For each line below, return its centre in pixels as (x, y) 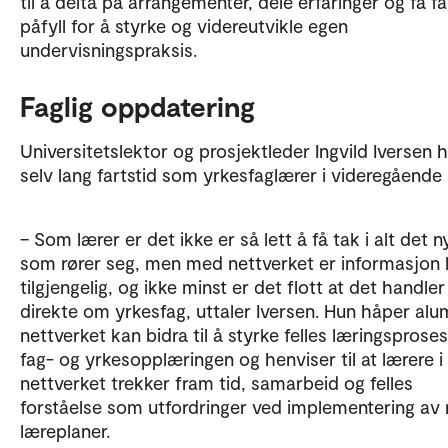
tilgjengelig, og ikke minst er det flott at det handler (232, 286)
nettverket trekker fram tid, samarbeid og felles (216, 382)
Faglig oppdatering (141, 106)
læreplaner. (65, 430)
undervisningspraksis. (108, 49)
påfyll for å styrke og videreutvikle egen (184, 25)
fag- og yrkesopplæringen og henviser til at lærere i (231, 358)
